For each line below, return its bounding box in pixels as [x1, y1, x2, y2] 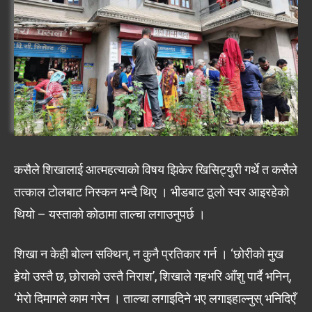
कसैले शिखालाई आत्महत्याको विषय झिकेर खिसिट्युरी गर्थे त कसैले [14, 162, 297, 177]
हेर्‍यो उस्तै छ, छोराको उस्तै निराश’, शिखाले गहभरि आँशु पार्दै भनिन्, [14, 268, 291, 283]
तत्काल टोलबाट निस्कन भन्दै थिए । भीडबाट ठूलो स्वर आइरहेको [14, 184, 289, 199]
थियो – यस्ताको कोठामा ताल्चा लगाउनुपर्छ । [14, 206, 205, 221]
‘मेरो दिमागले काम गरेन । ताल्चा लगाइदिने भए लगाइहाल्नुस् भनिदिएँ [14, 290, 296, 306]
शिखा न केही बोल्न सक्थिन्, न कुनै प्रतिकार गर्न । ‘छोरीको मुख [14, 246, 283, 261]
